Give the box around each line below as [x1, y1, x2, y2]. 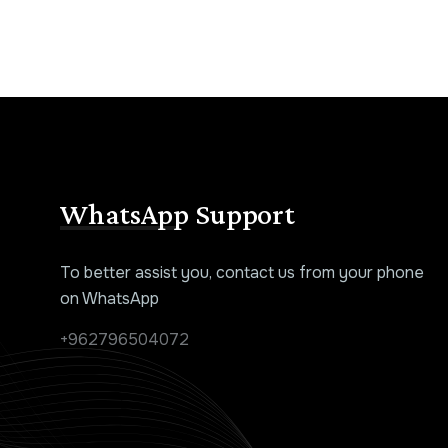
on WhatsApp [60, 288, 160, 310]
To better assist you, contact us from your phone [60, 262, 425, 284]
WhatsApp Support [60, 197, 295, 231]
